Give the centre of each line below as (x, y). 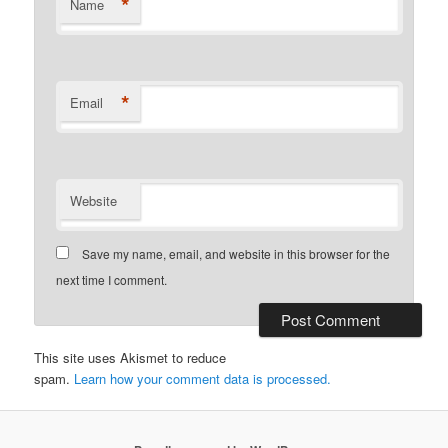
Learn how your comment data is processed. (203, 378)
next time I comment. (112, 280)
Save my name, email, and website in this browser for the (236, 254)
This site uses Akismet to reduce (130, 357)
